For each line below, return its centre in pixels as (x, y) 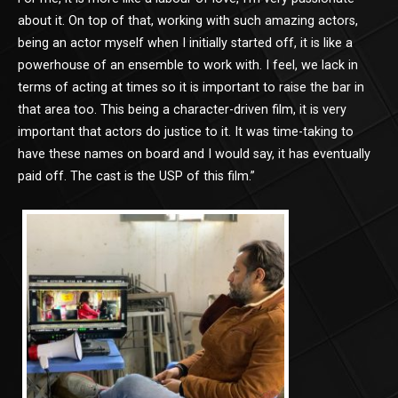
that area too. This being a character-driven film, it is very (182, 109)
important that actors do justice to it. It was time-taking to (186, 131)
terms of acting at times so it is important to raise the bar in (191, 87)
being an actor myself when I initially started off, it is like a (185, 43)
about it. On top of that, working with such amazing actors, (188, 20)
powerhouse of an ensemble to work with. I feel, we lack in (188, 65)
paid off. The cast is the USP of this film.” (136, 176)
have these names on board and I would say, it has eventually (194, 154)
